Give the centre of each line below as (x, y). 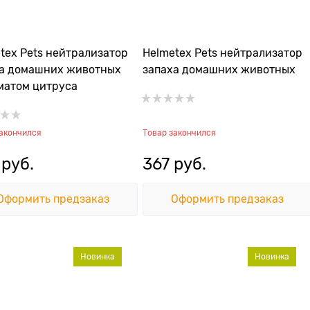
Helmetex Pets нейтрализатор (222, 53)
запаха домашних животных (219, 70)
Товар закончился (179, 133)
